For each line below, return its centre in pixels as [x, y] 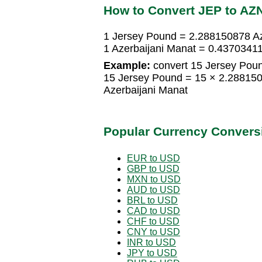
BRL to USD [152, 200]
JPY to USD [152, 253]
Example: [127, 66]
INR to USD [151, 242]
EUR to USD [154, 158]
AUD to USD [154, 189]
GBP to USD [153, 168]
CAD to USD [154, 211]
